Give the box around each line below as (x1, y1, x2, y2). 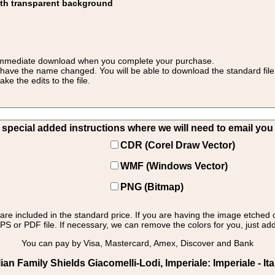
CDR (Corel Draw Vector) (120, 140, 235, 150)
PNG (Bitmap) (120, 182, 184, 192)
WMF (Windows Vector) (120, 161, 228, 171)
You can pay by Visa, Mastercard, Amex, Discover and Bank (21, 238, 254, 248)
